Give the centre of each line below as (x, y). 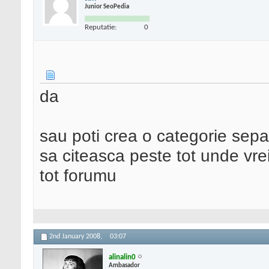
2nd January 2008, (77, 237)
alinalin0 (122, 257)
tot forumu (78, 176)
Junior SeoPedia (107, 7)
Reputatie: (101, 27)
